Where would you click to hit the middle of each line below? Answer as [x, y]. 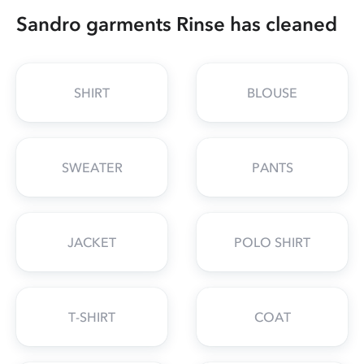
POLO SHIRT [272, 242]
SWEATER [92, 167]
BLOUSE [272, 92]
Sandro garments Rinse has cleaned [177, 24]
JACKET [92, 242]
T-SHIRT [92, 316]
